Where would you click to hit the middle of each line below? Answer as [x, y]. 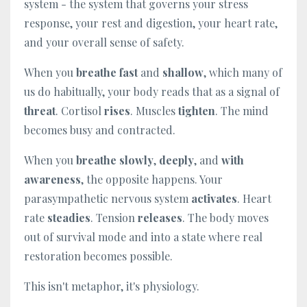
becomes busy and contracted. [100, 130]
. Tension [114, 217]
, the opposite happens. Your [152, 179]
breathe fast [106, 72]
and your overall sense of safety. [104, 42]
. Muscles [154, 110]
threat [40, 110]
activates [213, 198]
